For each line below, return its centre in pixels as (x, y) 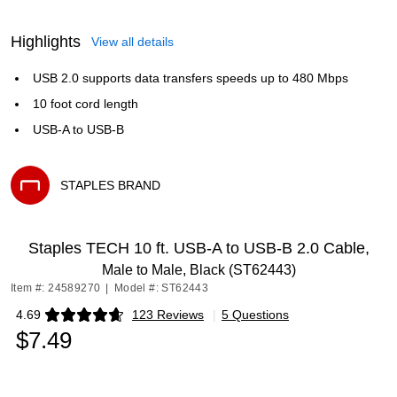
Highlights (46, 42)
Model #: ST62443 (161, 288)
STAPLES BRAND (110, 185)
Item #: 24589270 (56, 288)
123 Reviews (168, 315)
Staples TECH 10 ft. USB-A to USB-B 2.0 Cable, (198, 248)
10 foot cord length (86, 104)
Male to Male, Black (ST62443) (198, 270)
